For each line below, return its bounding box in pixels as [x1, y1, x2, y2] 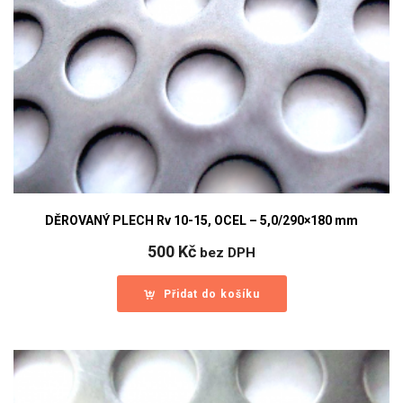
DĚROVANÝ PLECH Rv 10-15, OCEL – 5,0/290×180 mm [45, 213, 358, 228]
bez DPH [200, 245, 255, 262]
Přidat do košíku [163, 288, 260, 301]
